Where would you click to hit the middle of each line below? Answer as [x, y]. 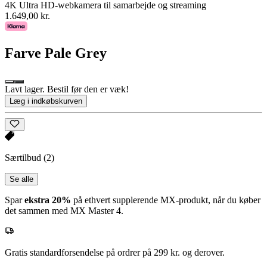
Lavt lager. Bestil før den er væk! [67, 89]
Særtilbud [24, 157]
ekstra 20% [48, 200]
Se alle [21, 179]
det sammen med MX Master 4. [64, 210]
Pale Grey [76, 53]
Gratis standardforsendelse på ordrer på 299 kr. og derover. [115, 252]
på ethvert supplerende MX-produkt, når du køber [166, 200]
